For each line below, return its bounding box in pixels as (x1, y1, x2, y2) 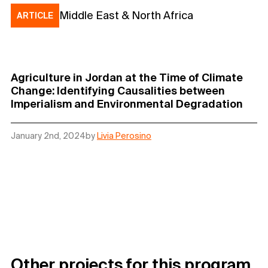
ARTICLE (17, 11, 53, 21)
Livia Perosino (97, 131, 151, 141)
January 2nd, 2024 (11, 131, 86, 141)
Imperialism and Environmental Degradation (11, 98, 245, 111)
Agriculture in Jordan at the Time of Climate (11, 71, 243, 84)
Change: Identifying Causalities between (11, 84, 225, 98)
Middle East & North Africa (59, 9, 193, 22)
